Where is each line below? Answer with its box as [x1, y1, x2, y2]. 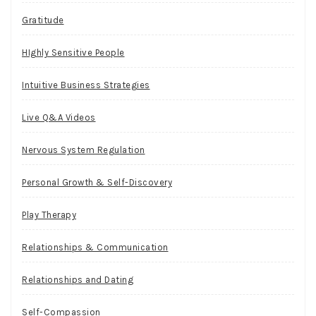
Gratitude [22, 15, 64, 26]
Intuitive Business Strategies [22, 80, 150, 91]
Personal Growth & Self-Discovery [22, 177, 172, 188]
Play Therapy [22, 209, 76, 221]
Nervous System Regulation [22, 145, 145, 156]
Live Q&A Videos [22, 112, 96, 123]
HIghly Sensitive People [22, 47, 125, 59]
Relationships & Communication [22, 242, 169, 253]
